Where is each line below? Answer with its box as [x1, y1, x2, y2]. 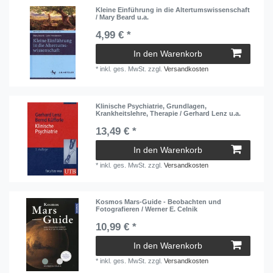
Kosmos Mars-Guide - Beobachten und [96, 198, 222, 206]
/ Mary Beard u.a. [96, 13, 149, 21]
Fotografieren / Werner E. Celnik [96, 205, 198, 213]
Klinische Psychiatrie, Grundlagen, [96, 102, 207, 110]
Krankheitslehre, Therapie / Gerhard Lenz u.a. [96, 109, 241, 117]
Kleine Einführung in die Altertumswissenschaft [96, 6, 250, 14]
